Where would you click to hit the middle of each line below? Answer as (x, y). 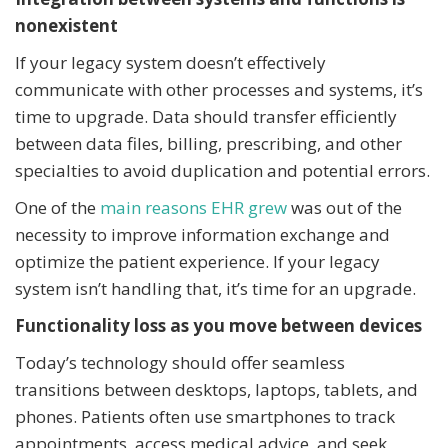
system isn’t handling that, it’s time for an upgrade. (215, 289)
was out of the (344, 208)
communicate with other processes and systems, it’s (219, 90)
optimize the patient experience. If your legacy (197, 262)
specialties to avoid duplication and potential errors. (222, 171)
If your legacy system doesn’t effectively (170, 63)
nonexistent (66, 26)
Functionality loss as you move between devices (218, 326)
